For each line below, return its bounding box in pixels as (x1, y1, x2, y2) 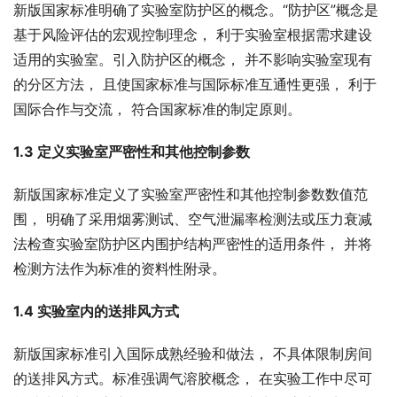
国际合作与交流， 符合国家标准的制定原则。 (13, 100, 301, 119)
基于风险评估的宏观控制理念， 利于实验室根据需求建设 (13, 26, 372, 44)
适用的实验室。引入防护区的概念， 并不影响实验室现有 (13, 51, 372, 69)
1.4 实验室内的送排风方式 (13, 302, 179, 321)
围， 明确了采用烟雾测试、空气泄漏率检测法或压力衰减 (13, 210, 372, 229)
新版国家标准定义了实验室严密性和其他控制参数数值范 (13, 185, 368, 204)
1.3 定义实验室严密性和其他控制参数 (13, 143, 250, 161)
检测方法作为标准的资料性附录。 (13, 260, 226, 278)
